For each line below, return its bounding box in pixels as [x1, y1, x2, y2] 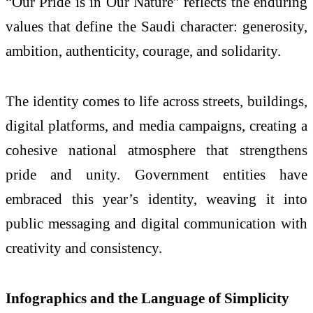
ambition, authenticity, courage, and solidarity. [6, 43, 281, 59]
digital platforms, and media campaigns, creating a [6, 117, 307, 133]
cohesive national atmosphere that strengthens [6, 141, 307, 158]
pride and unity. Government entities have [6, 166, 307, 182]
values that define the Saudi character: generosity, [6, 18, 307, 35]
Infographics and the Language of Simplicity [6, 289, 289, 306]
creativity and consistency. [6, 239, 162, 256]
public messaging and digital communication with [6, 214, 307, 231]
